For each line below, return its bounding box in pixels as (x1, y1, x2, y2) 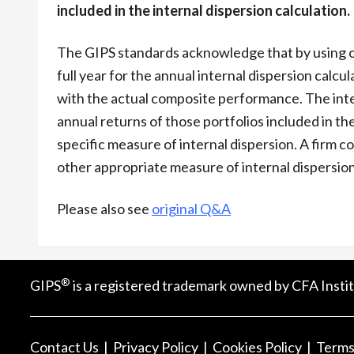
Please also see (57, 200, 152, 218)
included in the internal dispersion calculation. (57, 2, 350, 20)
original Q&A (152, 200, 231, 218)
